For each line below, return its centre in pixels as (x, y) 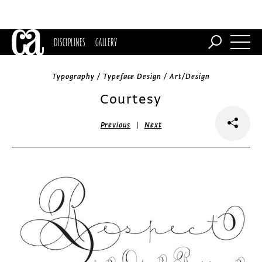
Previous (116, 125)
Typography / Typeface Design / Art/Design (131, 77)
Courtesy (131, 99)
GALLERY (106, 42)
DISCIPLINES (70, 42)
